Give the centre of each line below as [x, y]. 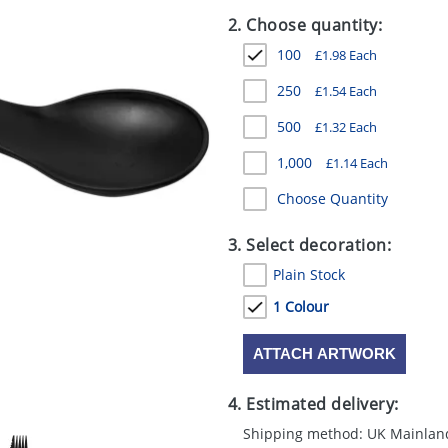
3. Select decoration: [309, 245]
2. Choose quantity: [305, 25]
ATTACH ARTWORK [324, 353]
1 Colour [300, 306]
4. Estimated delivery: [313, 404]
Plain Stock [308, 274]
